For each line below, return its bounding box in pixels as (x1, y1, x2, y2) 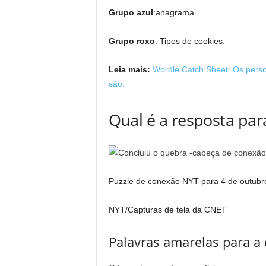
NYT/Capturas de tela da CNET (108, 205, 227, 214)
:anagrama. (153, 8, 197, 17)
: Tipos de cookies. (154, 36, 225, 46)
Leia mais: (108, 65, 150, 74)
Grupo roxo (108, 36, 155, 46)
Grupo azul (108, 8, 153, 17)
